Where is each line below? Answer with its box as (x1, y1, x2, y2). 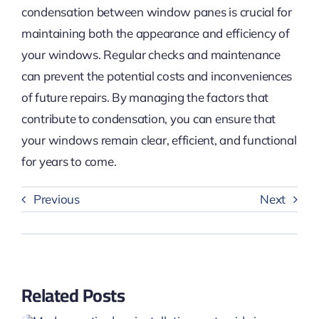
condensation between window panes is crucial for (21, 4, 292, 19)
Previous (33, 192, 80, 207)
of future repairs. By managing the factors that (21, 89, 268, 105)
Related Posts (21, 278, 125, 313)
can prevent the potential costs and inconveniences (21, 68, 293, 83)
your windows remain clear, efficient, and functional (21, 132, 297, 147)
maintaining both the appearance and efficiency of (21, 25, 290, 41)
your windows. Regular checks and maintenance (21, 46, 281, 62)
